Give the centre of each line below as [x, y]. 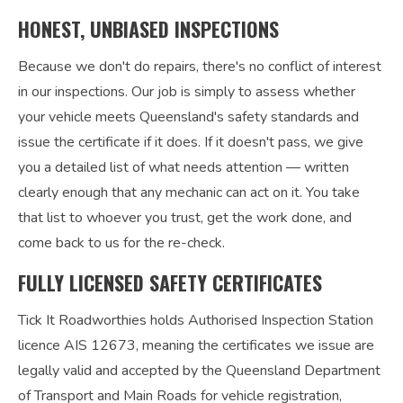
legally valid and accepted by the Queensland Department [199, 371]
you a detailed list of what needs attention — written [184, 167]
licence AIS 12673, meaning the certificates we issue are [196, 345]
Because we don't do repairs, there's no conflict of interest [200, 67]
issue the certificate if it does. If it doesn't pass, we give [191, 142]
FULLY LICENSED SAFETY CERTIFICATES [170, 282]
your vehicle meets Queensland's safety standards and [188, 117]
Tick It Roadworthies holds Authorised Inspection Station [196, 320]
